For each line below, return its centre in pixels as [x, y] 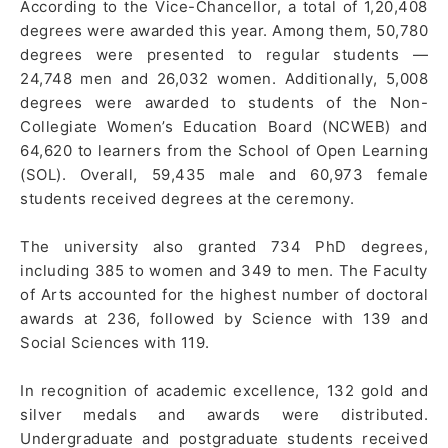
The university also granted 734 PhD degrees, [224, 246]
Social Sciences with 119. [115, 342]
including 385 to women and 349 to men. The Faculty [224, 270]
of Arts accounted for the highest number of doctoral [224, 294]
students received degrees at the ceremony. [187, 198]
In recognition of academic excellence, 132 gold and [224, 390]
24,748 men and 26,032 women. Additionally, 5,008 [224, 78]
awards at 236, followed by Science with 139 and [224, 318]
